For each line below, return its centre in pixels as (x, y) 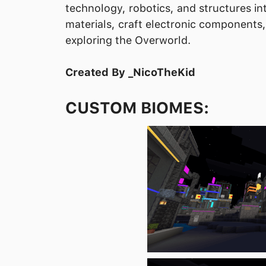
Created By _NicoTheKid (130, 72)
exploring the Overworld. (128, 40)
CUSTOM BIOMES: (137, 107)
